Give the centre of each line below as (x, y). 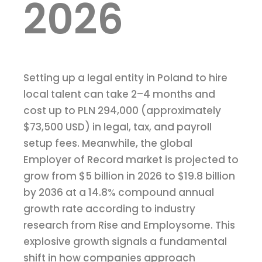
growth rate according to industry (109, 209)
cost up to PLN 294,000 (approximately (122, 111)
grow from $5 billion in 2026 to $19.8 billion (129, 176)
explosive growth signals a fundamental (125, 242)
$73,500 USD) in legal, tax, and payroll (118, 127)
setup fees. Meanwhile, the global (108, 144)
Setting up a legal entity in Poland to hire (125, 78)
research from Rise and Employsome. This (129, 225)
